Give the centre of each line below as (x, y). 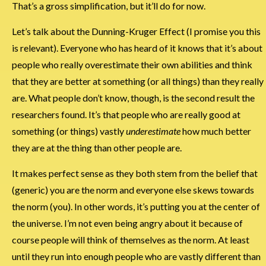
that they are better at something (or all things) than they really (138, 81)
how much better (216, 131)
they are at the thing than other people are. (97, 148)
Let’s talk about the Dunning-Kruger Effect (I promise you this (136, 31)
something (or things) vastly (69, 131)
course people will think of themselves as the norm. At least (131, 240)
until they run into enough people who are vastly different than (136, 256)
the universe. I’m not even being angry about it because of (127, 223)
